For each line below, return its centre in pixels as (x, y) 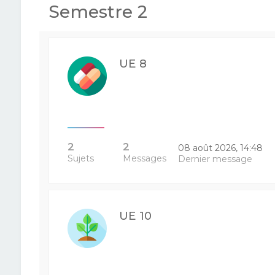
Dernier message (215, 159)
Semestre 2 (98, 12)
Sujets (80, 158)
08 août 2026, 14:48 (221, 148)
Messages (144, 158)
